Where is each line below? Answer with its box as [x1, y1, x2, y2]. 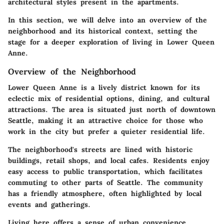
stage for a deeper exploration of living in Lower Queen [8, 37, 214, 46]
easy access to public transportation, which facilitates [8, 166, 202, 176]
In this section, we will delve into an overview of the [8, 15, 207, 24]
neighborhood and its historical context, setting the [8, 26, 197, 35]
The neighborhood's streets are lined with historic [8, 144, 192, 154]
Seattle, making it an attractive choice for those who [8, 115, 203, 125]
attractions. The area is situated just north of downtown [8, 104, 215, 114]
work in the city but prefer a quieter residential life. [8, 126, 205, 136]
